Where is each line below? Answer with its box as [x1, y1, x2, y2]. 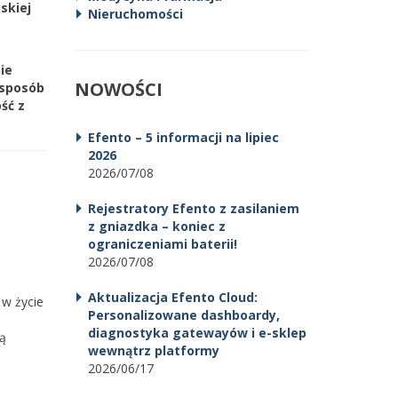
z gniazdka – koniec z [87, 218, 226, 235]
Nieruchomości [87, 5, 183, 22]
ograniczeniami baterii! [87, 235, 237, 252]
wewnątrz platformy [87, 342, 219, 359]
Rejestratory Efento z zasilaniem [87, 200, 299, 217]
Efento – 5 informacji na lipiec [87, 129, 279, 146]
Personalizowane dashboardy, [87, 306, 280, 323]
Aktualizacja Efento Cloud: [87, 289, 258, 306]
